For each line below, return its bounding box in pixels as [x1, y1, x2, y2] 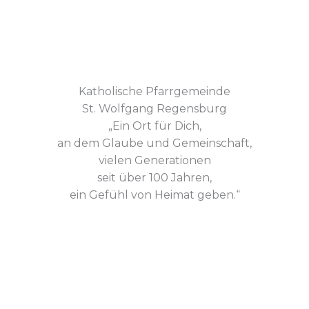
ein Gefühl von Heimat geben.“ [69, 188, 240, 202]
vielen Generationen [98, 154, 211, 168]
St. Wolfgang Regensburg [82, 102, 227, 116]
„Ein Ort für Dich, [108, 119, 201, 133]
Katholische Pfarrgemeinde [79, 85, 230, 99]
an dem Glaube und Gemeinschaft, [57, 137, 252, 150]
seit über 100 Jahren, [97, 171, 212, 185]
